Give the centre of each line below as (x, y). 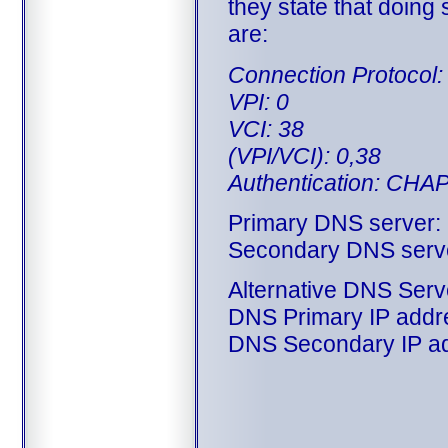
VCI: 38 (265, 128)
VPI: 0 (258, 101)
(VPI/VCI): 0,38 (304, 155)
